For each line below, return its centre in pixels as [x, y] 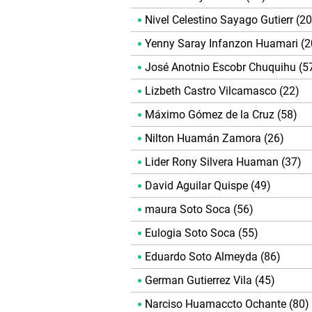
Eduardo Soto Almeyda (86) [213, 257]
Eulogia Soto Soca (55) [202, 233]
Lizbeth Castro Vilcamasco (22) [222, 91]
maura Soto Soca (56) [199, 210]
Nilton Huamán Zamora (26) [214, 139]
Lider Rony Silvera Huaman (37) [223, 162]
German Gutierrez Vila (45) [210, 281]
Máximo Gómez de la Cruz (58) [221, 115]
